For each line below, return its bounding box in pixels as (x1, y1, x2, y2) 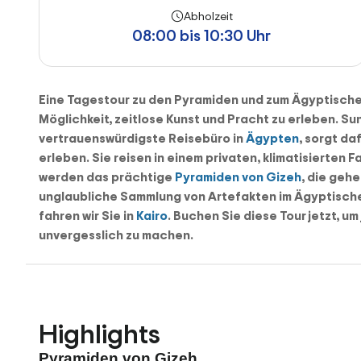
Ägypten (246, 129, 299, 147)
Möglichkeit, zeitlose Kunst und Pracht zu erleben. (39, 110, 341, 127)
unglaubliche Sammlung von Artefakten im (39, 187, 294, 205)
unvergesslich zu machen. (39, 226, 193, 243)
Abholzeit (183, 8, 233, 23)
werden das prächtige (39, 168, 175, 185)
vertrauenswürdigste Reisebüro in (39, 129, 246, 147)
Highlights (39, 314, 160, 352)
